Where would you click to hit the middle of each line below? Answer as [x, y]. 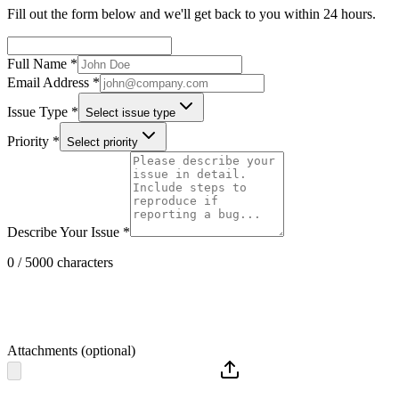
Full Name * [42, 63]
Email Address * [53, 82]
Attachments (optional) [71, 350]
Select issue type [130, 112]
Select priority [102, 142]
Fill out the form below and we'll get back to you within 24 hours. [191, 13]
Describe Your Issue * [69, 232]
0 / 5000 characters [60, 262]
